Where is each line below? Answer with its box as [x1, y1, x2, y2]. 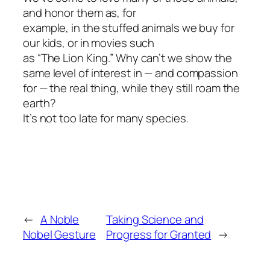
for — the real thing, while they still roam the [23, 80, 240, 96]
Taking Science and [106, 211, 204, 227]
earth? [23, 95, 56, 111]
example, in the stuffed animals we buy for [23, 19, 234, 36]
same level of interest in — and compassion [23, 64, 238, 81]
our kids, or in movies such [23, 34, 155, 51]
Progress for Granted [106, 226, 212, 242]
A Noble [40, 211, 80, 227]
